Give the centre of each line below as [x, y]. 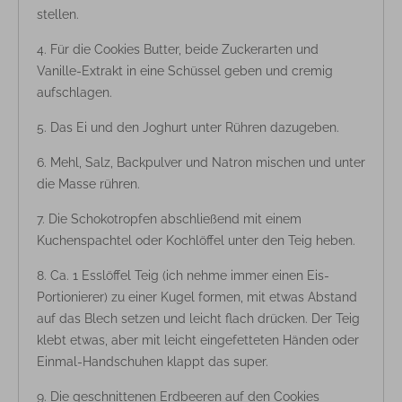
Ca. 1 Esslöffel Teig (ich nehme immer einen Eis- [190, 275]
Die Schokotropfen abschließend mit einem [175, 218]
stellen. [58, 14]
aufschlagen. [74, 92]
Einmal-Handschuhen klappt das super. [153, 361]
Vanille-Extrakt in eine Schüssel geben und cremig [185, 70]
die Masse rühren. [88, 184]
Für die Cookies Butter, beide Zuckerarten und [184, 49]
